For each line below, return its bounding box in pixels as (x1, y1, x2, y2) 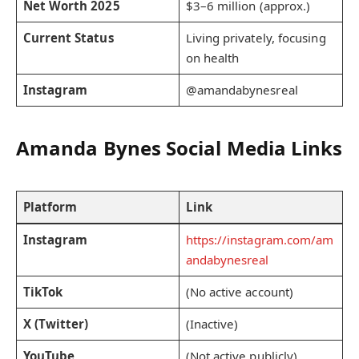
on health (185, 49, 240, 66)
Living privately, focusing (185, 29, 326, 46)
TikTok (22, 283, 63, 300)
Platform (22, 198, 78, 215)
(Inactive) (185, 315, 239, 332)
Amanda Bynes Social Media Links (16, 135, 343, 162)
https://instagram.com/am (185, 231, 334, 248)
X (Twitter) (22, 315, 89, 332)
